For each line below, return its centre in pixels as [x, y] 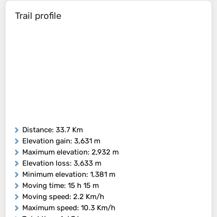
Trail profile [38, 16]
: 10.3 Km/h [96, 208]
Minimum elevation [54, 175]
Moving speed [46, 197]
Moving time [43, 186]
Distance [37, 130]
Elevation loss [46, 163]
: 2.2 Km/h [87, 197]
